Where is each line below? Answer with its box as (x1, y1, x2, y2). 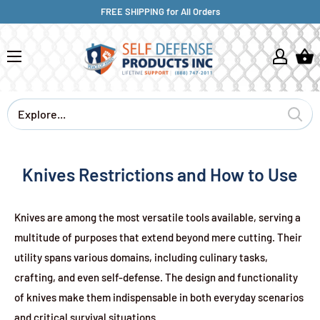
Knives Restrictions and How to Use (22, 164, 298, 185)
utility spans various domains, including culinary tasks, (14, 251, 268, 264)
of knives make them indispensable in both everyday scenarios (14, 291, 304, 304)
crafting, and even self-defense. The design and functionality (14, 271, 298, 284)
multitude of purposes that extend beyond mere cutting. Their (14, 231, 302, 244)
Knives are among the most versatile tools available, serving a (14, 211, 301, 224)
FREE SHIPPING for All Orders (100, 6, 220, 17)
